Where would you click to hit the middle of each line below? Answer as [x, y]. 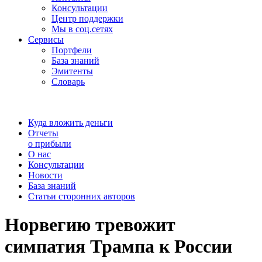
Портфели [72, 50]
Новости [45, 175]
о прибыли [50, 144]
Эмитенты [72, 71]
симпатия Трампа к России [118, 247]
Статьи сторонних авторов [82, 196]
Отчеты [43, 133]
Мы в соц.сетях [82, 29]
